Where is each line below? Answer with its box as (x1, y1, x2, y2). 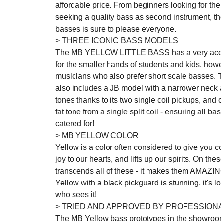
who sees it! (55, 190, 97, 199)
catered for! (55, 119, 94, 128)
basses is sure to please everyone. (55, 25, 176, 34)
